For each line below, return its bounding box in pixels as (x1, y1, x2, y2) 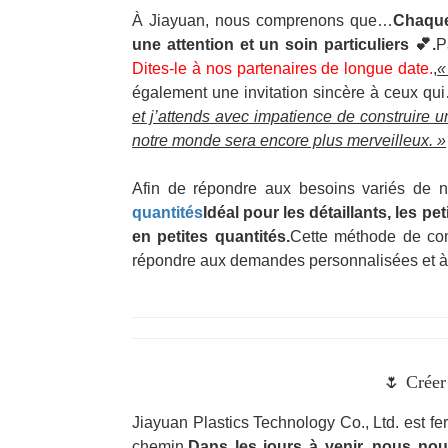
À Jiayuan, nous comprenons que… (132, 12, 393, 29)
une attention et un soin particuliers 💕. (132, 36, 437, 53)
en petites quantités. (132, 228, 290, 245)
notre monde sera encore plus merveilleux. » (132, 132, 446, 149)
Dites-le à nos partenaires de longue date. (132, 60, 434, 77)
